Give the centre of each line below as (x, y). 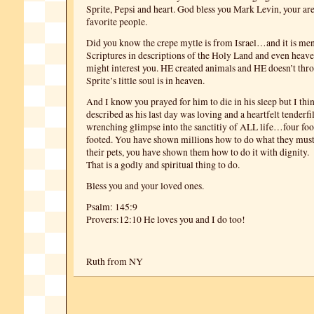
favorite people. (117, 22)
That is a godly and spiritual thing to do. (163, 165)
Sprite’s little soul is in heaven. (145, 81)
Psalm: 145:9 (112, 207)
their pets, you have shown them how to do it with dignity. (198, 152)
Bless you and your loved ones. (145, 186)
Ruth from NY (115, 261)
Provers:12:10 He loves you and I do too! (166, 219)
